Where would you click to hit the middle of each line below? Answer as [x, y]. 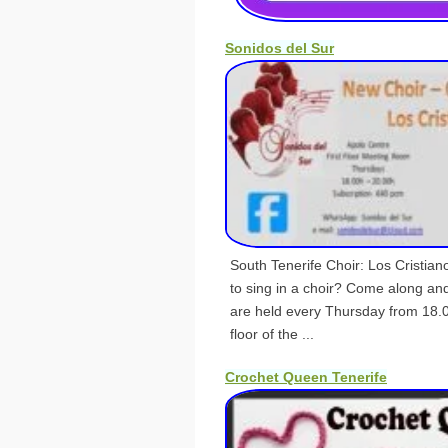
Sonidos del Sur [279, 47]
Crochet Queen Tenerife [306, 376]
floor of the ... [272, 333]
